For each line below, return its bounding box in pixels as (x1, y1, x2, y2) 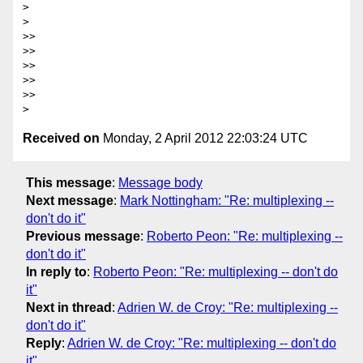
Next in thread (26, 300, 112, 314)
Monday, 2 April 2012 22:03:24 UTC (100, 131, 308, 146)
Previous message (26, 228, 140, 243)
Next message (26, 193, 113, 207)
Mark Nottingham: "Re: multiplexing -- (120, 193, 334, 207)
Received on (23, 131, 100, 146)
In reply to (26, 264, 87, 279)
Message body (118, 175, 203, 190)
